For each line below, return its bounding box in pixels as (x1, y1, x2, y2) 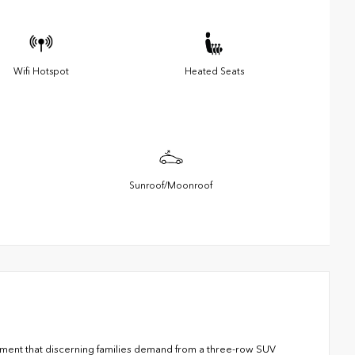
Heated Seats (184, 66, 244, 78)
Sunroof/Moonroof (129, 180, 212, 192)
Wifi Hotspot (13, 66, 69, 78)
